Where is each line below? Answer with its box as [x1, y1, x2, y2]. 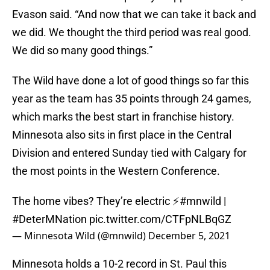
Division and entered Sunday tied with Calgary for [12, 146, 246, 160]
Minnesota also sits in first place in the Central [12, 128, 231, 142]
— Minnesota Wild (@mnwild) [12, 229, 148, 243]
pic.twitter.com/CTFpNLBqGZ [89, 213, 231, 226]
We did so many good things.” [12, 44, 152, 57]
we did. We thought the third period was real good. [12, 26, 251, 39]
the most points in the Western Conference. [12, 165, 220, 178]
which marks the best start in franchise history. [12, 110, 234, 124]
